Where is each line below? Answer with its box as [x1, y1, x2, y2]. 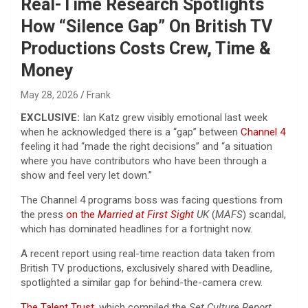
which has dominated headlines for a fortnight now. [21, 222, 252, 235]
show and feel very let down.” [21, 168, 152, 181]
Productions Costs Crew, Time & [21, 38, 271, 58]
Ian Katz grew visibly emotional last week [80, 111, 267, 124]
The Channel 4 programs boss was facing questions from [21, 193, 283, 206]
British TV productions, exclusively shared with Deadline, [21, 261, 272, 274]
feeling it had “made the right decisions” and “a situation [21, 140, 272, 153]
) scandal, [243, 208, 286, 221]
